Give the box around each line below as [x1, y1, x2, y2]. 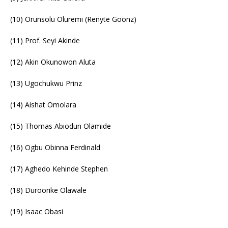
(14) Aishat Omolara [10, 99, 76, 109]
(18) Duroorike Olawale [10, 185, 87, 195]
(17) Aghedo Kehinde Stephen [10, 163, 108, 174]
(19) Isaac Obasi [10, 206, 63, 216]
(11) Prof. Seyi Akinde [10, 35, 80, 45]
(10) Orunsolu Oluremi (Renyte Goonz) [10, 14, 136, 24]
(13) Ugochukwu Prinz [10, 78, 82, 88]
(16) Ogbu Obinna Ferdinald [10, 142, 100, 152]
